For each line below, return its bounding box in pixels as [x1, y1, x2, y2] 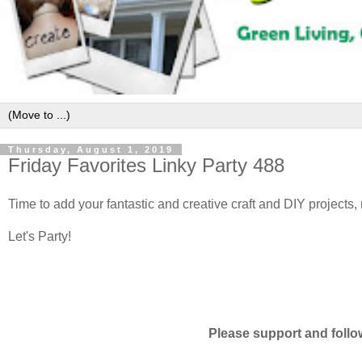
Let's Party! [8, 229, 71, 243]
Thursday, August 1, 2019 [8, 144, 174, 154]
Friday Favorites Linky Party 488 [8, 154, 284, 176]
